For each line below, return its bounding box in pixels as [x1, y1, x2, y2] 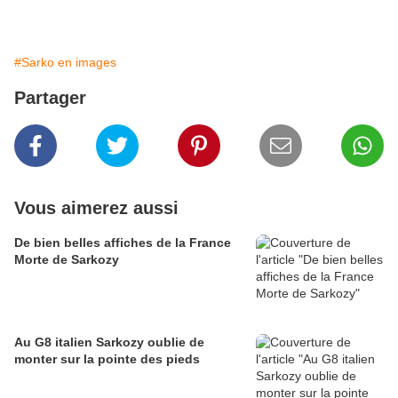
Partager [14, 88, 86, 108]
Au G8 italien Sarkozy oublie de [14, 335, 204, 350]
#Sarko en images [14, 55, 116, 70]
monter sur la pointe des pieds [14, 352, 200, 367]
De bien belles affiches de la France [14, 235, 231, 251]
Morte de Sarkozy [14, 252, 119, 267]
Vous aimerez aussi [14, 198, 179, 219]
